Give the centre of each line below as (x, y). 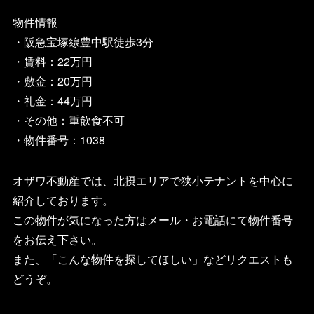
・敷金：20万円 (52, 81)
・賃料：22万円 (52, 61)
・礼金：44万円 (52, 100)
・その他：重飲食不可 (68, 120)
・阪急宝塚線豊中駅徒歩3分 (83, 41)
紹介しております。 (63, 200)
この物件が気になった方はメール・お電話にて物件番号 (152, 219)
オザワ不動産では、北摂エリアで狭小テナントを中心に (152, 180)
